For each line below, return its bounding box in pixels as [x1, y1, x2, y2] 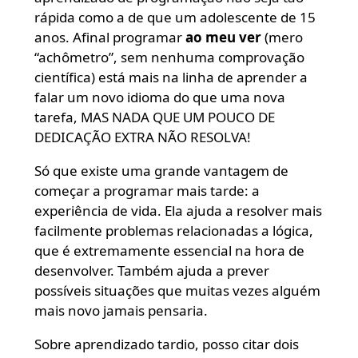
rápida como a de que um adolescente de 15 [34, 7, 316, 26]
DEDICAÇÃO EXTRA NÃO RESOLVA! [34, 127, 251, 146]
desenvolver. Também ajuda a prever [34, 261, 269, 280]
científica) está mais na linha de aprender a [34, 67, 308, 86]
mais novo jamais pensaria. [34, 300, 208, 320]
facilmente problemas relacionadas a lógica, [34, 221, 313, 240]
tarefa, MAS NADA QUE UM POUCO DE [34, 107, 275, 126]
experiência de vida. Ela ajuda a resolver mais [34, 201, 322, 220]
